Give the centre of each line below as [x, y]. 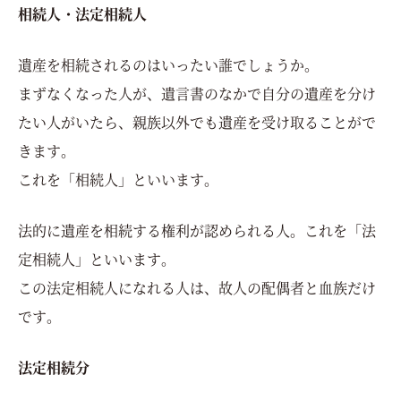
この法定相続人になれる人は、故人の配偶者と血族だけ [197, 287]
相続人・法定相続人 [82, 13]
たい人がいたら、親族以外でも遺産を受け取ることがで [197, 122]
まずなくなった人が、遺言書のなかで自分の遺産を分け [197, 93]
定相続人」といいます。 [97, 259]
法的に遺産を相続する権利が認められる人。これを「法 [197, 230]
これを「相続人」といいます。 [118, 179]
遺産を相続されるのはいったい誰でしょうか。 [168, 64]
